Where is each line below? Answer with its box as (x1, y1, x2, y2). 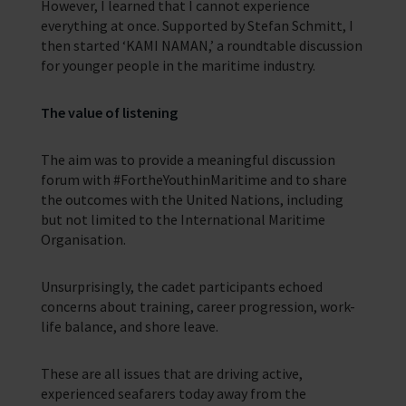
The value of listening (40, 103, 178, 121)
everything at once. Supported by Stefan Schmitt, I (40, 16, 353, 34)
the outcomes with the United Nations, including (40, 190, 343, 208)
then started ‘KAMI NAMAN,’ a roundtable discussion (40, 36, 362, 54)
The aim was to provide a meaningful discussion (40, 150, 335, 169)
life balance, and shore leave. (40, 317, 218, 335)
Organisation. (40, 230, 126, 248)
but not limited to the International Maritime (40, 210, 325, 228)
